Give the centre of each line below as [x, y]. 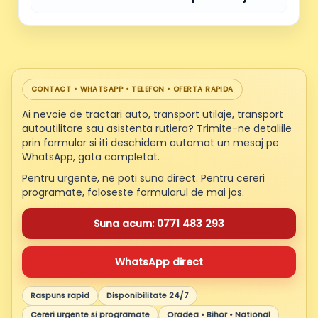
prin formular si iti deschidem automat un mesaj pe [150, 142]
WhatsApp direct [159, 262]
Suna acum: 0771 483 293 [159, 223]
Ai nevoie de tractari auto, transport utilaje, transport [153, 114]
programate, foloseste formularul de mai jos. [133, 192]
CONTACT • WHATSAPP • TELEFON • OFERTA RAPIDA [132, 89]
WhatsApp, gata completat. [91, 157]
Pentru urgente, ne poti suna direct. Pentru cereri [143, 178]
